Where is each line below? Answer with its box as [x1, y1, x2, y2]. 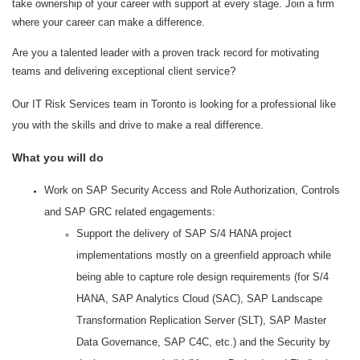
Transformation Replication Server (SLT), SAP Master [76, 314, 326, 326]
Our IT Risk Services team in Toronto [12, 98, 189, 110]
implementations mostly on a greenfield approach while [76, 249, 331, 261]
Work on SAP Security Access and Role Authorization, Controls [44, 184, 340, 196]
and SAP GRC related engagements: [44, 206, 215, 218]
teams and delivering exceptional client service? [12, 65, 235, 77]
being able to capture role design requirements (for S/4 [76, 271, 329, 283]
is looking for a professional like [189, 98, 336, 110]
